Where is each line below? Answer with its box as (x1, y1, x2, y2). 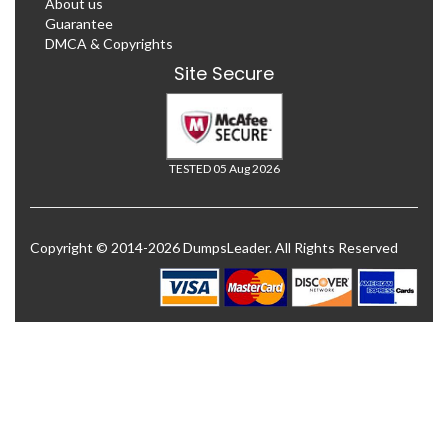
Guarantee (45, 14, 113, 32)
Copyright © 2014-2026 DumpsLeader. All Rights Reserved (30, 238, 398, 256)
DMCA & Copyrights (45, 34, 173, 52)
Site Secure (174, 60, 274, 86)
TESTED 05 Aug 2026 (168, 160, 280, 176)
